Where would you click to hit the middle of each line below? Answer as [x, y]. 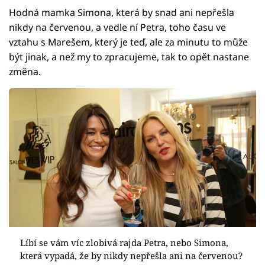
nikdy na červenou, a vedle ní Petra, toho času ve [117, 27]
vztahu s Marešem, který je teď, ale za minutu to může [128, 42]
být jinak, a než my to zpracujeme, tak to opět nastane [129, 56]
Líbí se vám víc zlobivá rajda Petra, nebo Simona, [124, 242]
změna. [25, 71]
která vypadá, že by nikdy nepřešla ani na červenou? [131, 255]
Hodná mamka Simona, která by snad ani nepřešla [122, 12]
